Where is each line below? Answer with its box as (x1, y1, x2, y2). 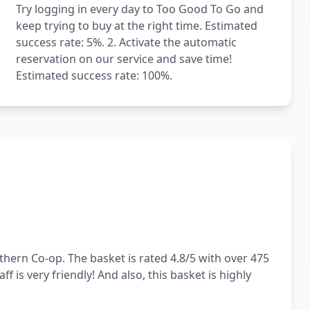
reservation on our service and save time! (15, 51, 232, 66)
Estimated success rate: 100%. (15, 68, 172, 83)
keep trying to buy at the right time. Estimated (15, 18, 257, 33)
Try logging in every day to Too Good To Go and (15, 1, 264, 17)
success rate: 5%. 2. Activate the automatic (15, 35, 237, 50)
